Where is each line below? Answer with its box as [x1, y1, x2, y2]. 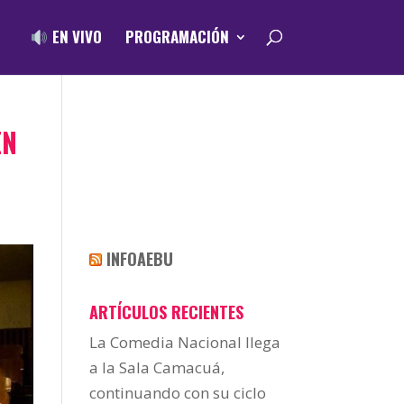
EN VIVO [48, 25, 102, 49]
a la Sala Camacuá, [88, 357, 225, 378]
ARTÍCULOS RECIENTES [88, 300, 243, 324]
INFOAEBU [106, 247, 173, 271]
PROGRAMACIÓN [124, 25, 229, 49]
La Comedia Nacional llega [88, 332, 280, 353]
